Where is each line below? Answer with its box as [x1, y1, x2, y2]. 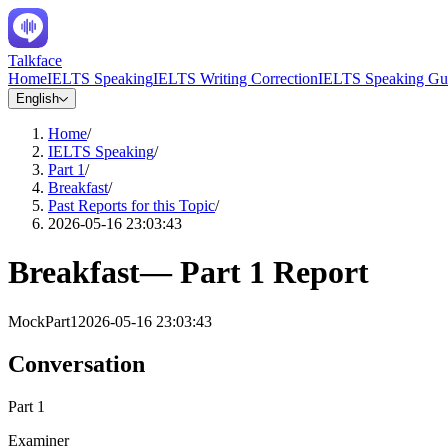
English [16, 91, 59, 106]
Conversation [8, 350, 145, 377]
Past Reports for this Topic [48, 197, 215, 214]
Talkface [8, 52, 62, 69]
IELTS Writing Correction [153, 70, 318, 87]
